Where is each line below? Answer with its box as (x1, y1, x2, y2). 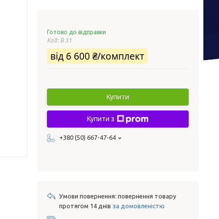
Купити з (87, 115, 114, 123)
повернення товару (118, 193, 176, 199)
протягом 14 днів (59, 202, 112, 209)
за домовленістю (112, 202, 165, 209)
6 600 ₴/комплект (66, 50, 144, 63)
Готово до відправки (47, 29, 106, 35)
